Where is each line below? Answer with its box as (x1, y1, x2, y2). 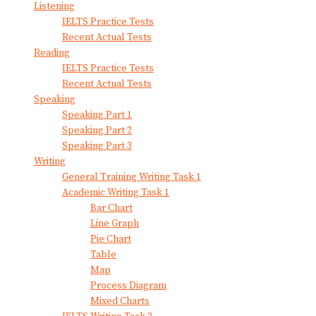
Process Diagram (90, 279, 166, 292)
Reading (34, 46, 70, 59)
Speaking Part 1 (62, 108, 132, 121)
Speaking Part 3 (62, 139, 132, 152)
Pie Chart (90, 232, 131, 245)
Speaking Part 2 (62, 123, 132, 137)
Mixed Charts (90, 294, 150, 308)
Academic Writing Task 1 (62, 186, 169, 199)
